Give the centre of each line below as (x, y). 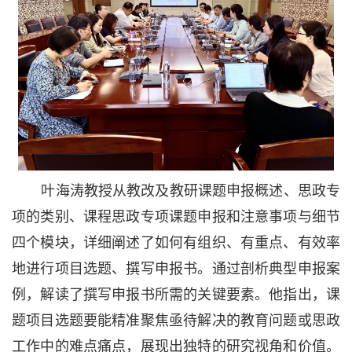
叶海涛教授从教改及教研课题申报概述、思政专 (191, 191)
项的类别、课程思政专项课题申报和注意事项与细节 (176, 216)
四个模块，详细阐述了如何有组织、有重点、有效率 (176, 242)
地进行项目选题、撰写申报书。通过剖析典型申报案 (176, 268)
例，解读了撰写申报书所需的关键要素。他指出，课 (176, 294)
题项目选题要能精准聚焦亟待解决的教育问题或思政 (176, 320)
